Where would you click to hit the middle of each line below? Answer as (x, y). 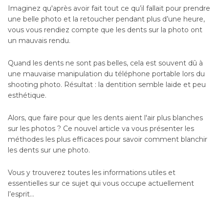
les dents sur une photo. (49, 150)
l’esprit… (21, 194)
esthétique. (27, 95)
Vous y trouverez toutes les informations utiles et (92, 173)
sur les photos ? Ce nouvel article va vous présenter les (101, 129)
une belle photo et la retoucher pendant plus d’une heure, (106, 19)
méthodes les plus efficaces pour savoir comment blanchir (108, 139)
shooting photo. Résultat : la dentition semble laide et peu (107, 85)
